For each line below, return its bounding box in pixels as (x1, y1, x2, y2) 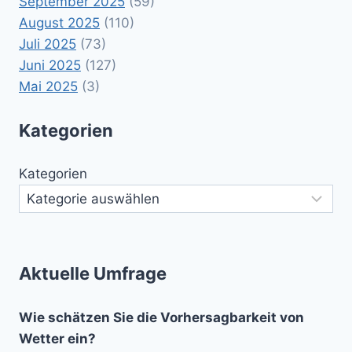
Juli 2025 (19, 36, 76, 53)
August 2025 (19, 15, 100, 31)
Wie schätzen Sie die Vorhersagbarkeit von (19, 309, 304, 325)
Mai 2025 (19, 79, 78, 95)
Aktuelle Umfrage (19, 263, 167, 284)
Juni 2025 (19, 57, 81, 74)
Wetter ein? (19, 330, 96, 346)
